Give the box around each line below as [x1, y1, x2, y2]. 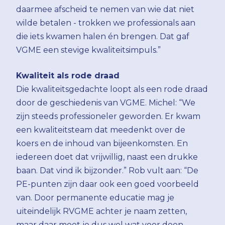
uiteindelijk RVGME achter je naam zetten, [16, 206, 187, 216]
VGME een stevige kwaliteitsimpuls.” [16, 45, 161, 55]
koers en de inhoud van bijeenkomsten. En [16, 139, 188, 148]
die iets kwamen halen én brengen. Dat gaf [16, 32, 189, 41]
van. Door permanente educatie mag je [16, 193, 174, 202]
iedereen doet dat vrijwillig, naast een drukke [16, 152, 198, 162]
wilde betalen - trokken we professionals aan [16, 18, 195, 28]
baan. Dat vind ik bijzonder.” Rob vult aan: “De [16, 166, 198, 175]
